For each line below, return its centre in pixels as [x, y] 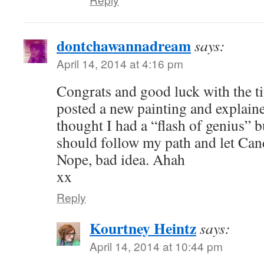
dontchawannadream [124, 45]
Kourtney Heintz [143, 228]
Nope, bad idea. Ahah [121, 159]
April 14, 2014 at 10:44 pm [156, 246]
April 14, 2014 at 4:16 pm [120, 63]
